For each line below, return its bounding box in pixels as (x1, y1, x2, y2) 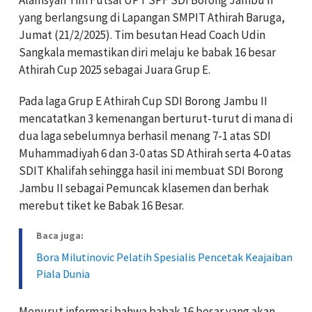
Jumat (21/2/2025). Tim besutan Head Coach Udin (19, 26, 265, 42)
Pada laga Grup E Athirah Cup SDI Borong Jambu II (19, 93, 267, 109)
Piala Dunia (36, 266, 90, 281)
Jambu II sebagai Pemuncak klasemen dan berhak (19, 180, 269, 196)
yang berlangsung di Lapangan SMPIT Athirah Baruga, (19, 9, 285, 25)
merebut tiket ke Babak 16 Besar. (19, 197, 184, 213)
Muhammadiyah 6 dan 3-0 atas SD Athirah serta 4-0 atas (19, 145, 291, 161)
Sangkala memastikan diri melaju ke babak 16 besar (19, 44, 276, 60)
